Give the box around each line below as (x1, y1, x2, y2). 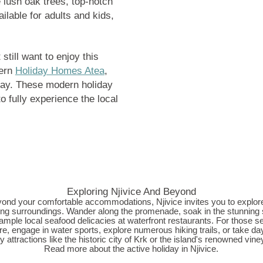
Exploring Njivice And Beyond (66, 186, 196, 198)
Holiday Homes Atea (15, 65, 104, 77)
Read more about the (44, 244, 127, 254)
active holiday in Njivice (127, 244, 217, 254)
